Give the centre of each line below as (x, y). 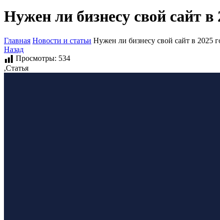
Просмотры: (36, 58)
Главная (17, 40)
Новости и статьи (62, 40)
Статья (17, 68)
